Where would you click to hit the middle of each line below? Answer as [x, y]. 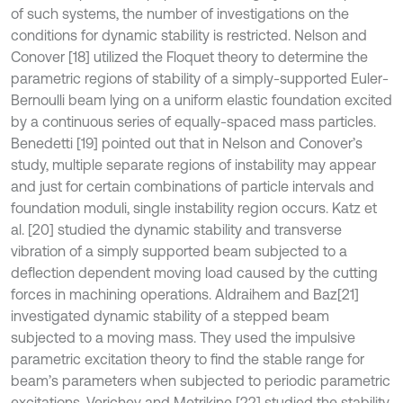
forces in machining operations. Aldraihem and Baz [174, 294]
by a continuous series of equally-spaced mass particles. [193, 121]
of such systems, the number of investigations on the [180, 13]
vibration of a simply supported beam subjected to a [179, 251]
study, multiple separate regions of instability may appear [193, 165]
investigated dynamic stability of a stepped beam [170, 316]
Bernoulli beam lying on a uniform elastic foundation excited [201, 100]
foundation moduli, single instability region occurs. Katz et [194, 208]
